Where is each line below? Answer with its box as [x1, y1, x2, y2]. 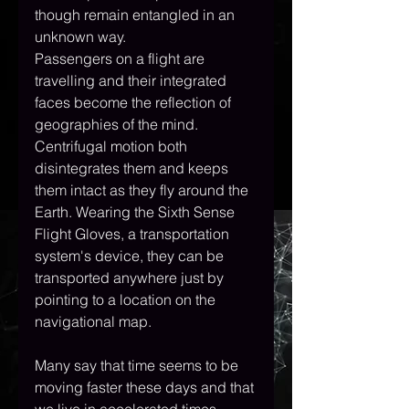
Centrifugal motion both [35, 137, 191, 156]
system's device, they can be [35, 246, 227, 266]
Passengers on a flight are [35, 49, 208, 68]
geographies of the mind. [35, 115, 202, 134]
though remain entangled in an [35, 5, 238, 25]
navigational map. [35, 312, 152, 331]
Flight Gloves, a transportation [35, 225, 233, 244]
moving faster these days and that [35, 378, 257, 397]
